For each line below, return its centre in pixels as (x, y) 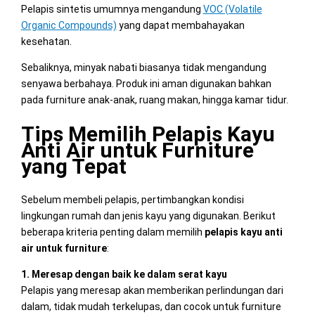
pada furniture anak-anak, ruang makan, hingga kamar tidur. (154, 100)
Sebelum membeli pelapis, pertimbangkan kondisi (132, 200)
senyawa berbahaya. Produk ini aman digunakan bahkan (146, 84)
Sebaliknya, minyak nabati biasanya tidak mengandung (143, 68)
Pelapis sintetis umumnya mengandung (112, 9)
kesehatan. (46, 42)
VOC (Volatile (232, 9)
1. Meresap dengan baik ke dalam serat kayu (124, 275)
